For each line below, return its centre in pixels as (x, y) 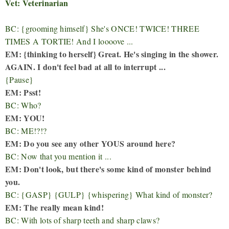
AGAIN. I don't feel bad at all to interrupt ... (86, 66)
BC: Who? (23, 105)
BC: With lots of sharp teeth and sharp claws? (83, 220)
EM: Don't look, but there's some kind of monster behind (108, 169)
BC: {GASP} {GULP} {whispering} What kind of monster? (109, 194)
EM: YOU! (25, 118)
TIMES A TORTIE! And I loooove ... (69, 41)
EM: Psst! (23, 92)
